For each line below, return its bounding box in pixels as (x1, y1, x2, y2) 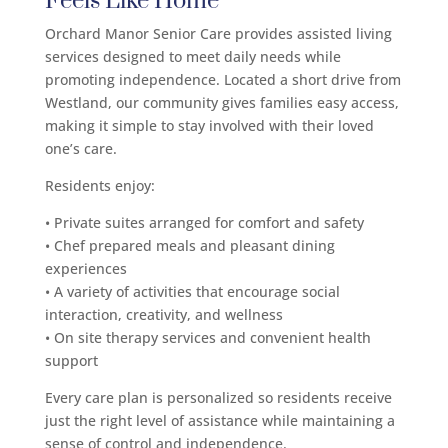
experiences (44, 258, 127, 278)
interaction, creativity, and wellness (44, 304, 283, 324)
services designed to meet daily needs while (44, 46, 341, 66)
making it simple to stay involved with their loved (44, 115, 374, 135)
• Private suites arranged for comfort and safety (44, 212, 364, 232)
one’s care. (44, 138, 117, 158)
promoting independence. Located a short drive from (44, 69, 401, 89)
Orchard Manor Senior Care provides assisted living (44, 23, 392, 43)
